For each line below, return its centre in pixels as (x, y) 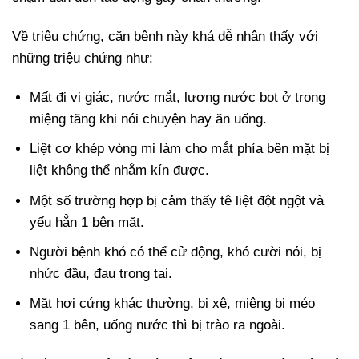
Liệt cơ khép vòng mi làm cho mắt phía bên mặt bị (180, 149)
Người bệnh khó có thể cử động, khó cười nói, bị (176, 252)
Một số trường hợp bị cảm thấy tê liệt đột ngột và (177, 200)
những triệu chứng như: (83, 58)
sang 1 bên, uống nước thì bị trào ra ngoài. (158, 325)
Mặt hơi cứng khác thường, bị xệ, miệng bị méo (173, 303)
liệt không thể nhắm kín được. (120, 171)
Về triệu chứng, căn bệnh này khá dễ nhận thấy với (165, 37)
